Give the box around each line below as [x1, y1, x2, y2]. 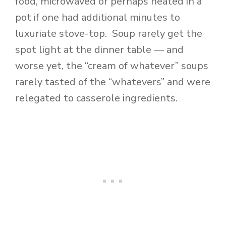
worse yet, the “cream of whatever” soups [15, 59, 208, 73]
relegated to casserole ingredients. [15, 91, 178, 105]
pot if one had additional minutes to [15, 11, 180, 25]
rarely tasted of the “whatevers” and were [15, 75, 210, 89]
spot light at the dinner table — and [15, 43, 184, 57]
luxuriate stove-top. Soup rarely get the [15, 27, 202, 41]
